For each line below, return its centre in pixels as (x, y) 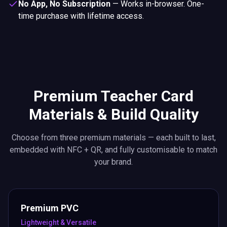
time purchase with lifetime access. (81, 16)
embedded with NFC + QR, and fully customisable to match (113, 150)
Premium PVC (50, 208)
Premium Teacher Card (113, 96)
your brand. (113, 162)
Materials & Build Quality (113, 114)
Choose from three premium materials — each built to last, (113, 138)
